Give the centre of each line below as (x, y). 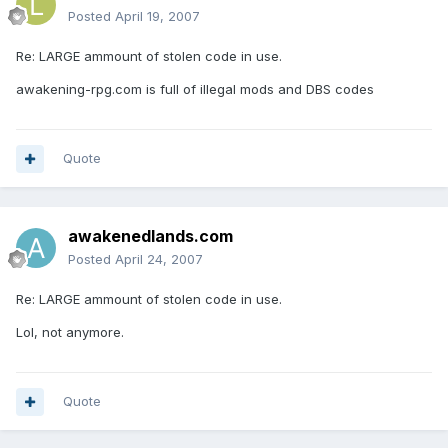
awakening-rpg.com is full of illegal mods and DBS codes (195, 89)
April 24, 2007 (159, 259)
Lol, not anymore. (70, 332)
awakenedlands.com (150, 236)
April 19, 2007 (157, 16)
